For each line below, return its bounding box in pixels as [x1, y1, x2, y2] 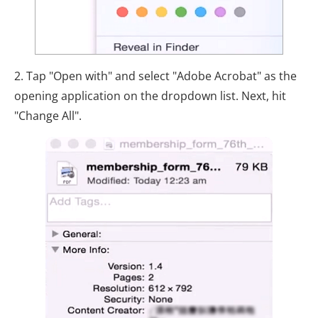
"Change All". [14, 108, 82, 124]
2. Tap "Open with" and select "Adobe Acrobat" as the [14, 68, 297, 84]
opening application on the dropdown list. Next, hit [14, 88, 286, 104]
